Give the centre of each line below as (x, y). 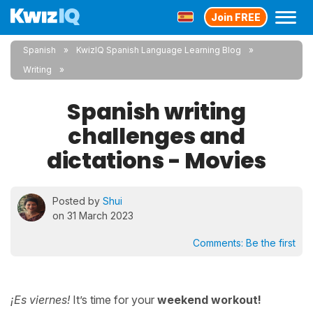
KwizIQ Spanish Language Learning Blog (159, 50)
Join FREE (236, 17)
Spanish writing (156, 111)
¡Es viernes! (40, 300)
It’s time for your (114, 300)
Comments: (219, 243)
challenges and (156, 136)
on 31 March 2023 (93, 216)
